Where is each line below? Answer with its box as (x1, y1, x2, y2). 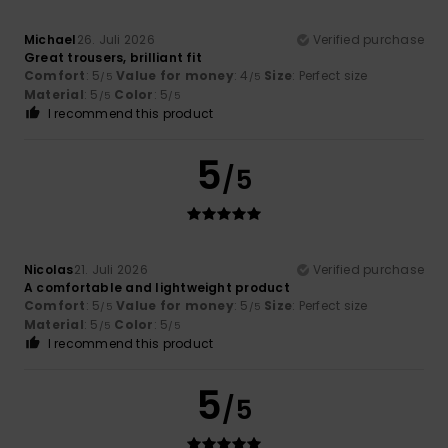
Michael (24, 30, 77, 48)
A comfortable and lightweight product (24, 278, 290, 296)
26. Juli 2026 (76, 30, 155, 48)
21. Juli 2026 (73, 260, 148, 278)
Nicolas (24, 260, 74, 278)
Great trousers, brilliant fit (24, 48, 202, 66)
